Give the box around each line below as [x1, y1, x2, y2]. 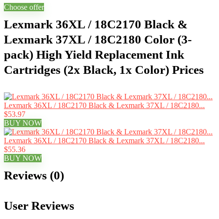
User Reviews [4, 199, 74, 212]
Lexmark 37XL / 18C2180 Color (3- [4, 33, 192, 46]
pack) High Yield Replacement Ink [4, 48, 184, 61]
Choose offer [4, 3, 44, 11]
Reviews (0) [4, 169, 64, 182]
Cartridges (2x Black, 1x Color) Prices [4, 63, 204, 76]
